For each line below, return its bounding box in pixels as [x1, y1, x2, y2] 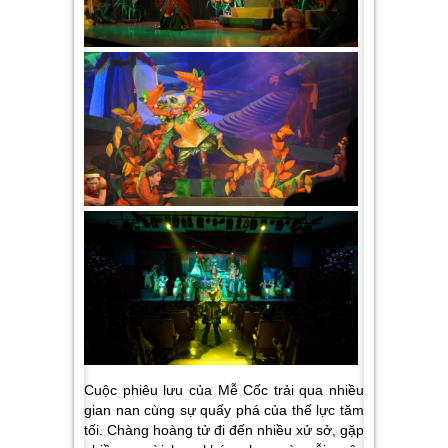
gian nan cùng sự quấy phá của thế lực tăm [84, 402, 364, 419]
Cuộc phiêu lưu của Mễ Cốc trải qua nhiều [84, 382, 364, 399]
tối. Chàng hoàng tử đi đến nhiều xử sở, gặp [84, 422, 364, 439]
